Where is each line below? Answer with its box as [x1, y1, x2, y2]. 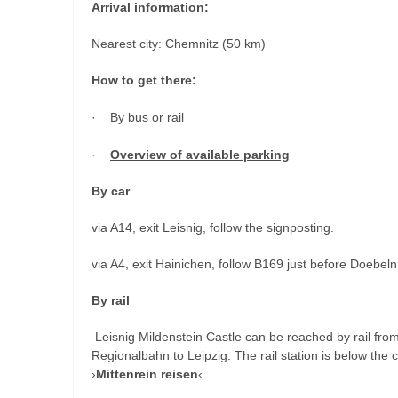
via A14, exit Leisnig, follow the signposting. [92, 219, 334, 235]
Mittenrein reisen [96, 366, 198, 381]
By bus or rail [110, 109, 184, 124]
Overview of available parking [110, 147, 290, 162]
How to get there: [92, 72, 196, 87]
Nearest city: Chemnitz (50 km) [92, 36, 266, 51]
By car [92, 183, 130, 198]
